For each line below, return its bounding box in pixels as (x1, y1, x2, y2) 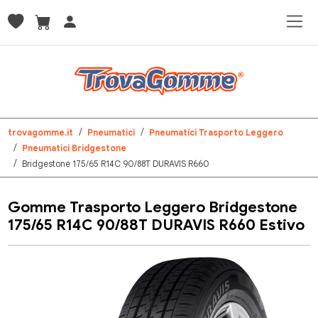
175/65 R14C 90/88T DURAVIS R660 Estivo (8, 216, 305, 234)
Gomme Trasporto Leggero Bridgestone (8, 198, 298, 216)
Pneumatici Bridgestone (22, 143, 127, 153)
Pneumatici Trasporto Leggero (149, 127, 284, 138)
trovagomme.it (8, 127, 74, 138)
